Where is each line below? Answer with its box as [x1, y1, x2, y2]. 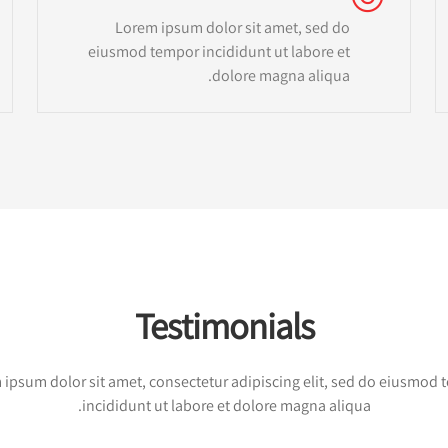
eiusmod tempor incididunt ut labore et [88, 40, 351, 62]
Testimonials [134, 301, 314, 349]
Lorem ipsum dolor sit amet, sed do [115, 16, 351, 38]
